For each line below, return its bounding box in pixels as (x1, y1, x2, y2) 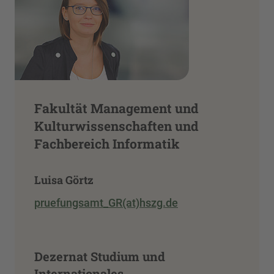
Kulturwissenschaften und (34, 117, 198, 135)
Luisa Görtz (34, 172, 94, 187)
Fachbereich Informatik (34, 135, 180, 152)
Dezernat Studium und (34, 248, 165, 265)
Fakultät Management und (34, 99, 198, 117)
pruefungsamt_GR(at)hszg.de (34, 196, 178, 210)
